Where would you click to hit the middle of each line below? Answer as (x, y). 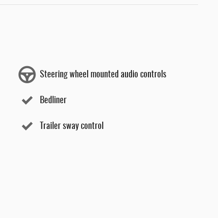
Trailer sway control (72, 126)
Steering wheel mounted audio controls (103, 75)
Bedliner (53, 100)
